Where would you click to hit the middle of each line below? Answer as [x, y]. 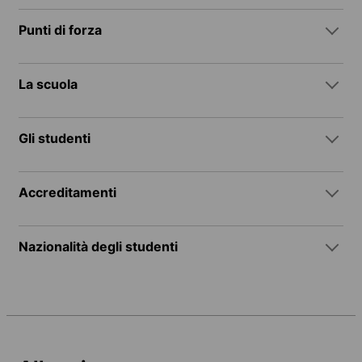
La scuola [48, 84]
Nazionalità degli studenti [98, 246]
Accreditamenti [67, 192]
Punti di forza [60, 29]
